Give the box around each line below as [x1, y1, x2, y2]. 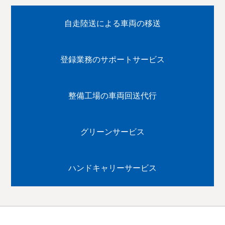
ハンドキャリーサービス [68, 163, 157, 172]
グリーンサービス [80, 127, 145, 136]
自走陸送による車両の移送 [64, 19, 161, 28]
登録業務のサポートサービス [60, 55, 165, 64]
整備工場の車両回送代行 [68, 91, 157, 100]
